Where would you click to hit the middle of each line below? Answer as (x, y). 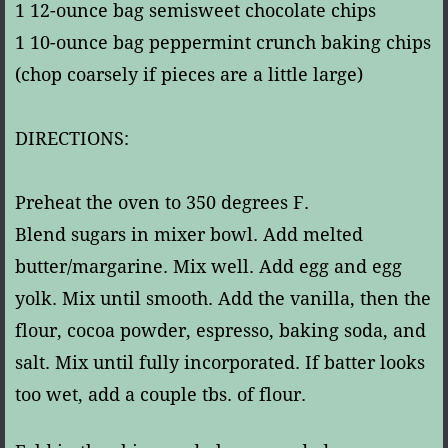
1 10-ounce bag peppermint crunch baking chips (223, 42)
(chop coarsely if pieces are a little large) (189, 74)
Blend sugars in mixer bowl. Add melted (189, 234)
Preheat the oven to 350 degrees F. (162, 202)
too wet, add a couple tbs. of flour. (160, 394)
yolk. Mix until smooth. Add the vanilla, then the (223, 298)
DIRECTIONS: (72, 138)
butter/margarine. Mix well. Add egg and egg (208, 266)
